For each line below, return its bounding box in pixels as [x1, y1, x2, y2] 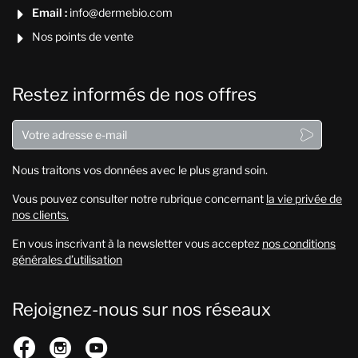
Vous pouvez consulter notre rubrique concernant [11, 192, 266, 206]
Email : [31, 5, 67, 19]
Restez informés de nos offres [11, 83, 257, 105]
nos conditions [261, 237, 336, 251]
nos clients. [11, 208, 69, 222]
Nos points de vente [31, 29, 133, 43]
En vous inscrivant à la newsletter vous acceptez [11, 237, 262, 251]
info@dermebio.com [69, 5, 173, 19]
